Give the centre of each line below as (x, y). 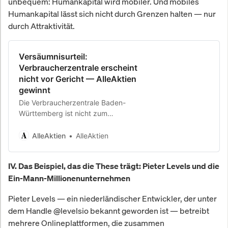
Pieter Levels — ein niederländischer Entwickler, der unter (112, 198)
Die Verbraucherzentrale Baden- (72, 102)
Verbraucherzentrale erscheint (78, 67)
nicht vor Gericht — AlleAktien (78, 79)
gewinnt (35, 90)
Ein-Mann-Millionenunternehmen (69, 178)
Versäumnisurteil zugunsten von (72, 145)
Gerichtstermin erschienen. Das (70, 124)
